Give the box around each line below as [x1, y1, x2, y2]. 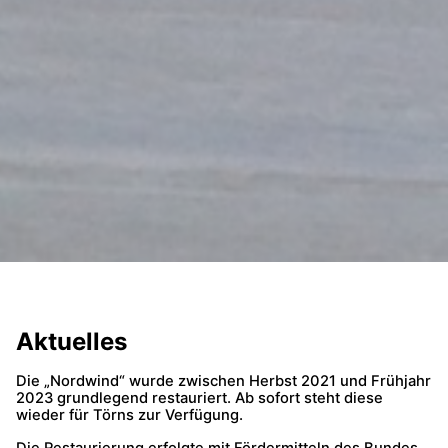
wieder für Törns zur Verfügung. [16, 406, 243, 425]
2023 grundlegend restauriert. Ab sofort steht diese [16, 389, 383, 408]
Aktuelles [16, 327, 127, 357]
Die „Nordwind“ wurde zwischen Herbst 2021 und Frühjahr [16, 372, 431, 391]
